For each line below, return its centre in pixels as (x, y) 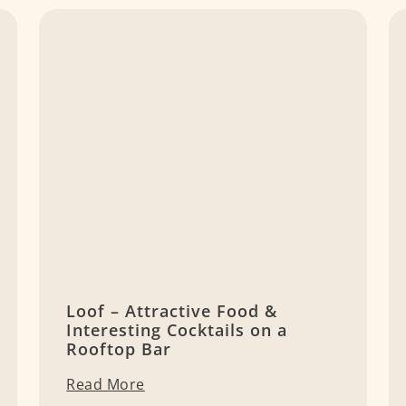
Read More (106, 385)
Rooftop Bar (119, 349)
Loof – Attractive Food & (172, 311)
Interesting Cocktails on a (177, 330)
